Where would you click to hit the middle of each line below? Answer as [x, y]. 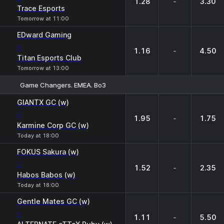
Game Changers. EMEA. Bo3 [63, 85]
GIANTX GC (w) [43, 102]
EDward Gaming [44, 35]
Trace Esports [41, 8]
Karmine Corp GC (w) [53, 125]
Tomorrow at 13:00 [43, 68]
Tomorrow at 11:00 [43, 18]
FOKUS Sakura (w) [48, 152]
